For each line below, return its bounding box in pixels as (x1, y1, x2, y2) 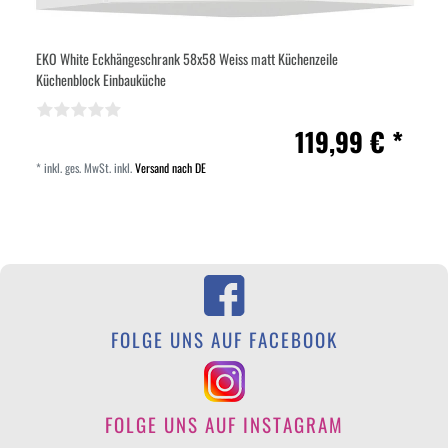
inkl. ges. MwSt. (44, 159, 112, 177)
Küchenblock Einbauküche (36, 69, 167, 91)
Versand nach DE (135, 159, 207, 177)
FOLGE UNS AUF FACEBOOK (110, 324, 338, 353)
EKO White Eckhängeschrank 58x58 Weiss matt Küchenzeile (36, 48, 339, 70)
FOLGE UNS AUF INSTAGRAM (104, 410, 344, 439)
